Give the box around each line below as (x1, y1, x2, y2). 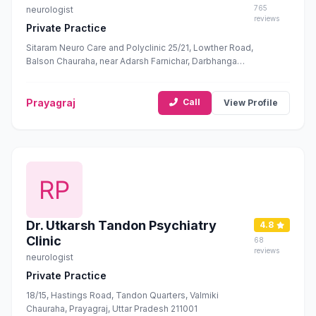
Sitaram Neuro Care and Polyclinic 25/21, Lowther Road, (26, 42, 253, 53)
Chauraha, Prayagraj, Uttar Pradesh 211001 (26, 303, 197, 314)
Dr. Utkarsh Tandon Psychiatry (26, 218, 217, 233)
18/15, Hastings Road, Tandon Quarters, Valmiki (26, 290, 219, 300)
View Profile (224, 97, 278, 108)
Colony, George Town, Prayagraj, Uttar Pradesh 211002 (26, 69, 250, 80)
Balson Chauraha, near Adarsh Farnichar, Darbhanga (26, 56, 237, 66)
